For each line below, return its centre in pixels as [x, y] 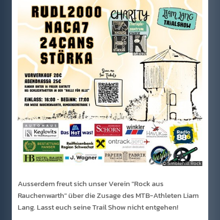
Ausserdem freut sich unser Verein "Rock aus [91, 183]
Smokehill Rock [184, 163]
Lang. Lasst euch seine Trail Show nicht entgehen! [98, 207]
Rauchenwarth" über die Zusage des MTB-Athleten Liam [108, 195]
